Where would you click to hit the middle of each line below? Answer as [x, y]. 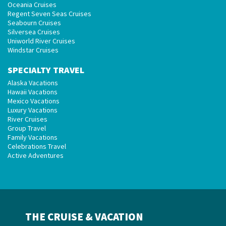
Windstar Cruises [33, 50]
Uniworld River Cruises [41, 41]
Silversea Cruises [34, 32]
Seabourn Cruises [34, 23]
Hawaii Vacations [33, 92]
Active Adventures [36, 155]
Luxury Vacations [33, 110]
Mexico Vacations [34, 101]
